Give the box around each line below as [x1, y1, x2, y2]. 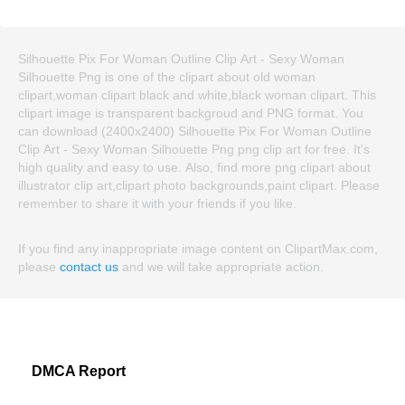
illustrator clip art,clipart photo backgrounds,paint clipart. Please [18, 178, 380, 193]
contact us [60, 259, 118, 274]
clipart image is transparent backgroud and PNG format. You [18, 106, 363, 120]
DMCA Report [32, 363, 126, 379]
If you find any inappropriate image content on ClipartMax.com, [18, 241, 378, 256]
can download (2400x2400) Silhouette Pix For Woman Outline [18, 124, 372, 138]
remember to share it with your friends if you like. [18, 196, 297, 211]
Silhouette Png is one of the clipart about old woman [18, 70, 316, 84]
